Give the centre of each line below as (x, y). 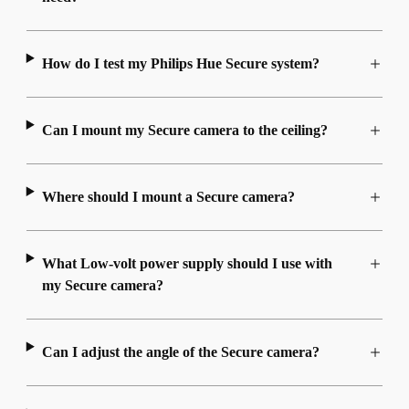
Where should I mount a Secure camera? (168, 197)
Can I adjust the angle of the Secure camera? (180, 352)
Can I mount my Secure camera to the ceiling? (184, 131)
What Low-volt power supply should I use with (187, 264)
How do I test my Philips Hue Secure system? (180, 64)
